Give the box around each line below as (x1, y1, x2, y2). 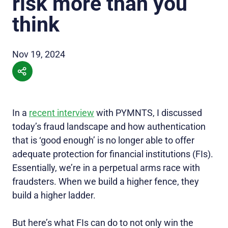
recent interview (29, 107, 94, 119)
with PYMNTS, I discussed (94, 107, 202, 119)
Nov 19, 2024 (12, 49, 65, 60)
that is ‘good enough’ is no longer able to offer (12, 135, 194, 146)
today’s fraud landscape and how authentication (12, 121, 206, 132)
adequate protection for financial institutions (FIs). (12, 149, 213, 160)
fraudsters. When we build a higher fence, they (12, 176, 199, 187)
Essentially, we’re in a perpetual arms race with (12, 162, 200, 174)
